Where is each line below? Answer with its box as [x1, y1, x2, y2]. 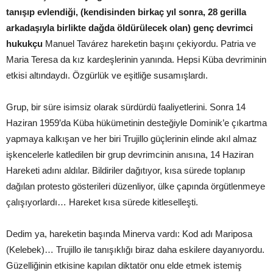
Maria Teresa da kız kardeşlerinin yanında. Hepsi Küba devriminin [6, 54, 266, 65]
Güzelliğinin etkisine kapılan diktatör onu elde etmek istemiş [6, 260, 242, 271]
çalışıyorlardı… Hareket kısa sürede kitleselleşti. [6, 196, 198, 207]
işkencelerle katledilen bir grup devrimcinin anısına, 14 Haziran [6, 149, 253, 160]
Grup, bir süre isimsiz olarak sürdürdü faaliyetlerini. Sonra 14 [6, 101, 246, 112]
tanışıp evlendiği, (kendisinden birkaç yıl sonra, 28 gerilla [6, 6, 246, 17]
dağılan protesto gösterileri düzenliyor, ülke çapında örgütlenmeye [6, 180, 265, 191]
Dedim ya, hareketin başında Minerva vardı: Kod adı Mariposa [6, 228, 252, 239]
